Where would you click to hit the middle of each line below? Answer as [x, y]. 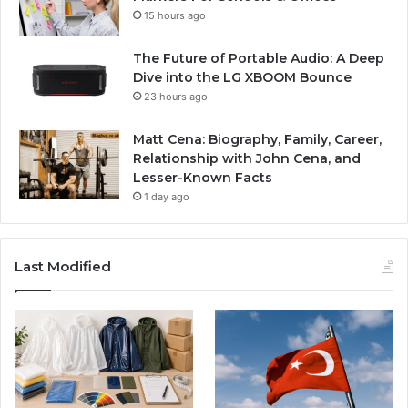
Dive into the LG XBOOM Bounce [242, 77]
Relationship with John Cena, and [247, 158]
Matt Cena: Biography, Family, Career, [257, 139]
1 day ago [167, 196]
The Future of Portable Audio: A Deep [259, 58]
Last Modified [63, 266]
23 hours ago [176, 96]
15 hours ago [175, 15]
